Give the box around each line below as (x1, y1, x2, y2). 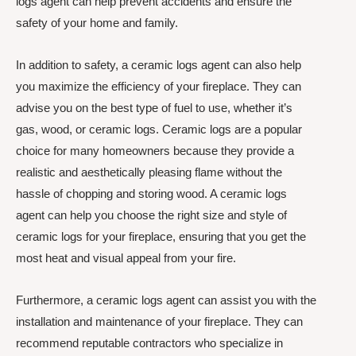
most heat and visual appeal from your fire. (16, 250, 236, 265)
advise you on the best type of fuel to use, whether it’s (16, 100, 292, 114)
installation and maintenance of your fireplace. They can (16, 315, 303, 328)
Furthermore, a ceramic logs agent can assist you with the (16, 293, 316, 307)
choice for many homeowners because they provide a (16, 143, 294, 157)
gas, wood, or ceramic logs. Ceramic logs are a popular (16, 122, 302, 136)
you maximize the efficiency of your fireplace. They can (16, 79, 301, 93)
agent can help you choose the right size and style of (16, 207, 287, 222)
